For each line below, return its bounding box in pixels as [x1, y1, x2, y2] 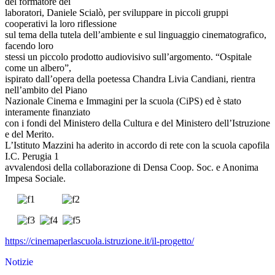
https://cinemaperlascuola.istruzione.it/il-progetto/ [5, 236, 194, 247]
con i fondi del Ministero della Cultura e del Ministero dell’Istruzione [5, 118, 270, 129]
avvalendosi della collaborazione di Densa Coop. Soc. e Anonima [5, 162, 258, 173]
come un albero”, [5, 63, 71, 74]
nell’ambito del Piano [5, 85, 87, 96]
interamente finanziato [5, 107, 90, 118]
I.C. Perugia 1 [5, 151, 59, 162]
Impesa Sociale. [5, 173, 66, 184]
